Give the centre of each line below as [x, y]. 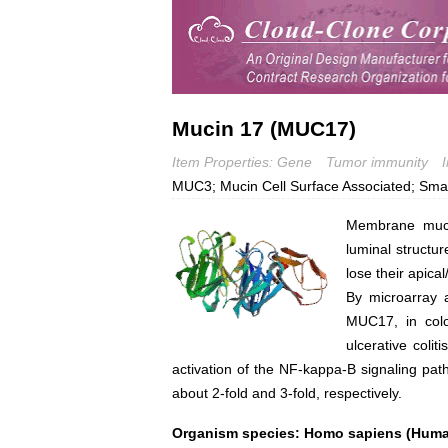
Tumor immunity [377, 161]
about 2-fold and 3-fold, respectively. [287, 392]
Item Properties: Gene [242, 161]
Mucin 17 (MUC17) [264, 128]
